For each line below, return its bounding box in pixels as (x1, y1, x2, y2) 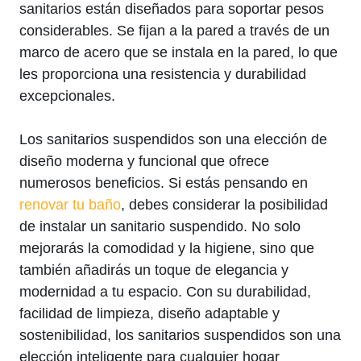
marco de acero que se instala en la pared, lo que (19, 44, 338, 61)
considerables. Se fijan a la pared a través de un (19, 23, 330, 39)
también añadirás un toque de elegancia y (19, 262, 288, 279)
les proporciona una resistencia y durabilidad (19, 66, 306, 83)
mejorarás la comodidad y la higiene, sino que (19, 240, 314, 257)
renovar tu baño (19, 197, 121, 214)
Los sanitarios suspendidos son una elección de (19, 131, 327, 148)
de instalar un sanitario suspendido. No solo (19, 218, 301, 235)
